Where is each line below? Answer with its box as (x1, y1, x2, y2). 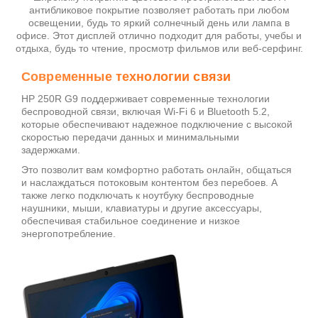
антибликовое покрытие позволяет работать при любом (28, 4, 290, 16)
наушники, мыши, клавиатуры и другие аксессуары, (21, 202, 262, 214)
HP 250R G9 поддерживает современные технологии (21, 92, 270, 104)
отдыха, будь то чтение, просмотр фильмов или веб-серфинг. (15, 42, 303, 54)
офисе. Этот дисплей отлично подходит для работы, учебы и (16, 29, 302, 41)
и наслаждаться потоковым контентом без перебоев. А (21, 176, 278, 188)
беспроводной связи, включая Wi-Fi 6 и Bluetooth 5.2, (21, 105, 270, 117)
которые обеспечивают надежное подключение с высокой (21, 118, 292, 130)
